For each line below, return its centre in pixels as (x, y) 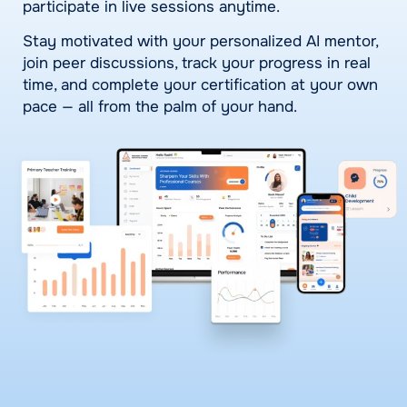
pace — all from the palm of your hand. (160, 106)
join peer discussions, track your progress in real (197, 63)
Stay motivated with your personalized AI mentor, (200, 41)
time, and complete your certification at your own (200, 84)
